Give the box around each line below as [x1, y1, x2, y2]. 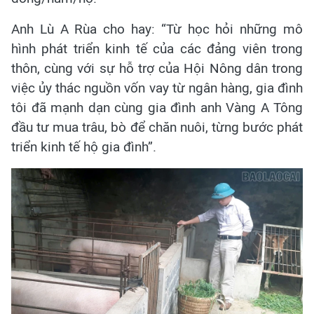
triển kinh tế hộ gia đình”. [11, 138, 156, 155]
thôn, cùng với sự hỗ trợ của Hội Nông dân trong [11, 60, 303, 76]
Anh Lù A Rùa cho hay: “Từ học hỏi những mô [11, 20, 303, 37]
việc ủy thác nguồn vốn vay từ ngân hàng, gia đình [11, 79, 303, 96]
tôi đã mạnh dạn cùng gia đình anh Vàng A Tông [11, 99, 303, 116]
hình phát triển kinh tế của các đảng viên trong [11, 40, 303, 57]
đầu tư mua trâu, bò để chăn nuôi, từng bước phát [11, 118, 303, 135]
